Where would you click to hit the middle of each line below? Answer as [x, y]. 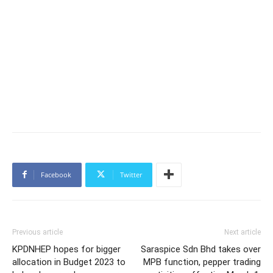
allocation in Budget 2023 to [69, 262]
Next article [243, 232]
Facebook [56, 174]
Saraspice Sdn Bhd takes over [201, 249]
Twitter [131, 174]
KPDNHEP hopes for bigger [66, 249]
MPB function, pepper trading [202, 262]
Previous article [37, 232]
